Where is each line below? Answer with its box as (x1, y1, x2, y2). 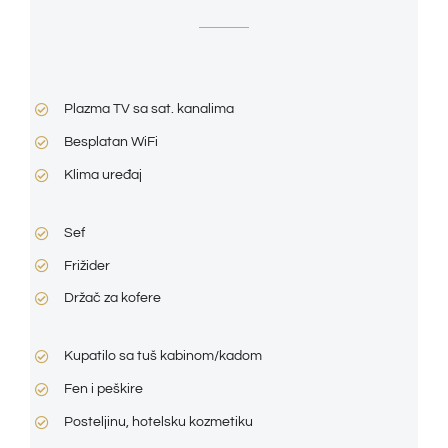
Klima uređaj (63, 167, 142, 182)
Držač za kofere (63, 291, 161, 306)
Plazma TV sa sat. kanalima (63, 102, 234, 117)
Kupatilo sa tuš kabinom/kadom (63, 349, 262, 364)
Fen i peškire (63, 381, 143, 396)
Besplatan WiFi (63, 135, 158, 150)
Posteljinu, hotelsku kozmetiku (63, 414, 253, 429)
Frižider (63, 258, 110, 273)
